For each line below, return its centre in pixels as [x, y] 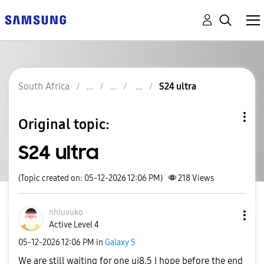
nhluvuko [66, 212]
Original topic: [64, 124]
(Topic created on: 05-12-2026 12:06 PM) [90, 178]
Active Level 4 [74, 225]
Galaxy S [120, 242]
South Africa [44, 86]
